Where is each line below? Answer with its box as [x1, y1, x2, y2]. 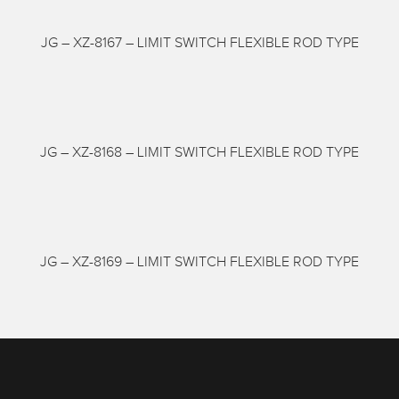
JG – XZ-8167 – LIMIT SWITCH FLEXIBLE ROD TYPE [40, 35, 359, 51]
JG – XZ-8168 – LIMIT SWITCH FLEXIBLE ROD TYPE [40, 143, 359, 159]
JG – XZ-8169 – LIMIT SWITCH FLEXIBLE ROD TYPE [40, 253, 359, 269]
